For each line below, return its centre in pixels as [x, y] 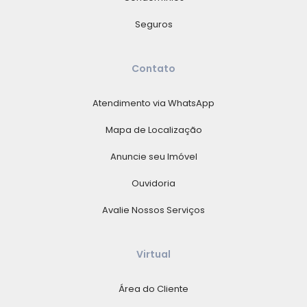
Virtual [153, 254]
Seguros [153, 24]
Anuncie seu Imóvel [153, 156]
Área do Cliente [153, 288]
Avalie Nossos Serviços [153, 210]
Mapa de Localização [153, 130]
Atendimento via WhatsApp [153, 103]
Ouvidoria [153, 183]
